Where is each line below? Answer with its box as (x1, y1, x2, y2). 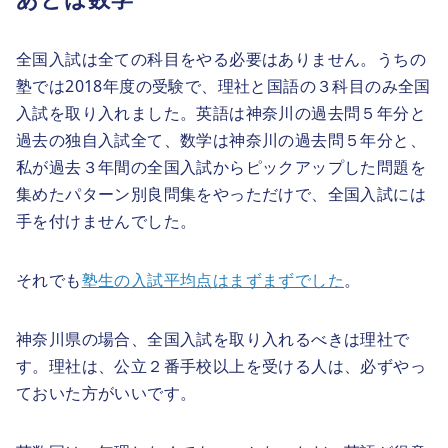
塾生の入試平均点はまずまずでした (81, 268, 345, 291)
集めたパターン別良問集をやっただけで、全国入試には (16, 182, 426, 205)
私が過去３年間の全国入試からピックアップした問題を (16, 155, 426, 178)
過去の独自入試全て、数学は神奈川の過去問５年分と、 (16, 128, 426, 151)
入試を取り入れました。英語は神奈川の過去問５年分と (16, 101, 426, 124)
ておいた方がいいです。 (16, 381, 197, 404)
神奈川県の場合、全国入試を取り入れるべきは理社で (16, 327, 410, 350)
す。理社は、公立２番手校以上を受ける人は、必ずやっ (16, 354, 426, 377)
